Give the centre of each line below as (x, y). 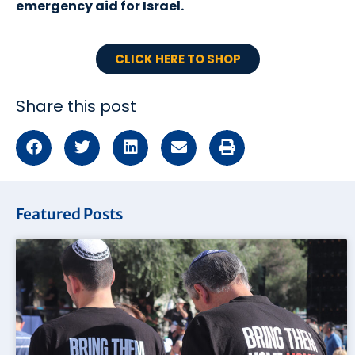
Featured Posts (69, 214)
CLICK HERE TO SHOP (177, 59)
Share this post (76, 106)
